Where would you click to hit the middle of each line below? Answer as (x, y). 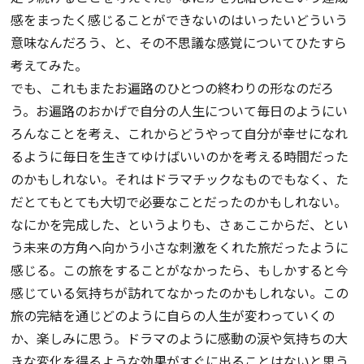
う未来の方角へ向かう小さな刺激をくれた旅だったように (180, 247)
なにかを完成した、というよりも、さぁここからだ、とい (180, 225)
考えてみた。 (50, 65)
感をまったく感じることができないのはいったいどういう (180, 20)
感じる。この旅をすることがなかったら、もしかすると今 (180, 270)
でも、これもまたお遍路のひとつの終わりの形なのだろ (173, 88)
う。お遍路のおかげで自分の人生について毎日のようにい (180, 111)
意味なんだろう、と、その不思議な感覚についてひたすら (179, 43)
